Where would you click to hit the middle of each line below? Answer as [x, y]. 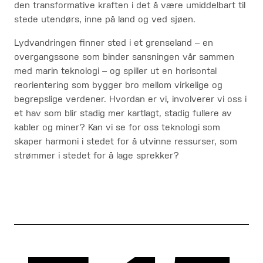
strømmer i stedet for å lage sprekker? [97, 156]
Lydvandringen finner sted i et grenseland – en [114, 43]
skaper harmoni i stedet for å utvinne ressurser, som [126, 142]
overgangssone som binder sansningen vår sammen [124, 58]
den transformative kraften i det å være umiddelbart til [130, 6]
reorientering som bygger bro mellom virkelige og [118, 86]
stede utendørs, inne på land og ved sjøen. [105, 20]
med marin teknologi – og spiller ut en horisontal [115, 72]
